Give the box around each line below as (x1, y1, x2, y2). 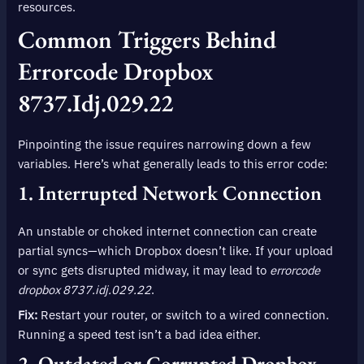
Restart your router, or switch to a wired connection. (37, 307, 330, 323)
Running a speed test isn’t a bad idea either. (18, 327, 262, 343)
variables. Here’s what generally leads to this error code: (18, 155, 328, 171)
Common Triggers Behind (18, 23, 277, 55)
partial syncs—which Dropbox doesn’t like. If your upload (18, 242, 334, 258)
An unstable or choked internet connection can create (18, 223, 318, 239)
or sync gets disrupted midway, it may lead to (18, 262, 271, 278)
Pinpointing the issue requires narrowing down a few (18, 136, 312, 152)
